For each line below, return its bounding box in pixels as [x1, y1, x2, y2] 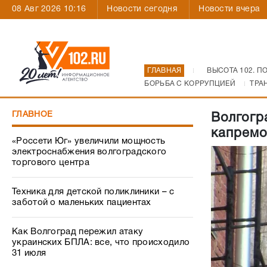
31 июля [12, 249, 46, 257]
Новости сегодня [107, 5, 178, 13]
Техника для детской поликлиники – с [12, 188, 175, 196]
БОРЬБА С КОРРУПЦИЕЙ [144, 80, 236, 87]
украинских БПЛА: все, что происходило [12, 238, 190, 247]
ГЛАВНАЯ [147, 67, 182, 74]
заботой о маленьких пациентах [12, 198, 151, 207]
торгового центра [12, 159, 89, 167]
